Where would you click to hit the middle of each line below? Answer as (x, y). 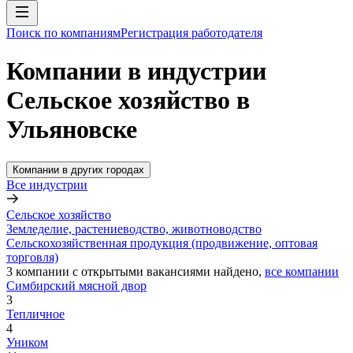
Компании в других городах (78, 169)
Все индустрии (47, 184)
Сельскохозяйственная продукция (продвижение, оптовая (162, 243)
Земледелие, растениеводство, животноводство (134, 229)
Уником (27, 342)
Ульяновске (72, 130)
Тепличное (35, 314)
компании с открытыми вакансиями (113, 271)
